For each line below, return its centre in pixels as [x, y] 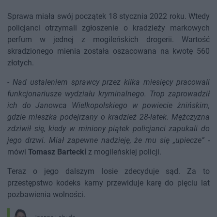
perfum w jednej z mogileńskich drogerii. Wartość [108, 40]
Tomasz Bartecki [57, 152]
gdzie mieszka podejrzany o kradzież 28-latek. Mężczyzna [108, 117]
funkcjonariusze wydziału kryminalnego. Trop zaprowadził [108, 94]
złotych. [21, 63]
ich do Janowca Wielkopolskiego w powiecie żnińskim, [108, 106]
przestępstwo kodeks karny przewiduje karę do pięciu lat [108, 183]
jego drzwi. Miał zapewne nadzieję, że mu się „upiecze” [106, 140]
